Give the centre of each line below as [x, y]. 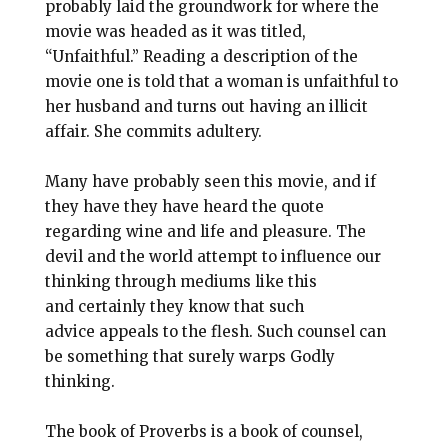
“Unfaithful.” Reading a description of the [201, 57]
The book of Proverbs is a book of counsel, [203, 432]
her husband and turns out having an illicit [206, 107]
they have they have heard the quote [184, 207]
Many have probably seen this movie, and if [210, 182]
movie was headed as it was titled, [175, 32]
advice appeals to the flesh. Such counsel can [215, 332]
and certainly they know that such [174, 307]
